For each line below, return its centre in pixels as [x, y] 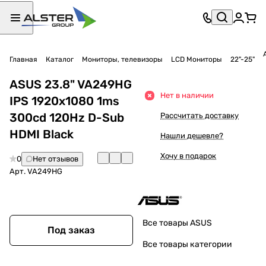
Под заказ [71, 230]
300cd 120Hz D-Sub [67, 117]
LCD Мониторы [197, 59]
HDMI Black [42, 134]
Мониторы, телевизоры [122, 59]
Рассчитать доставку [199, 115]
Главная [23, 59]
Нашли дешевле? [192, 135]
